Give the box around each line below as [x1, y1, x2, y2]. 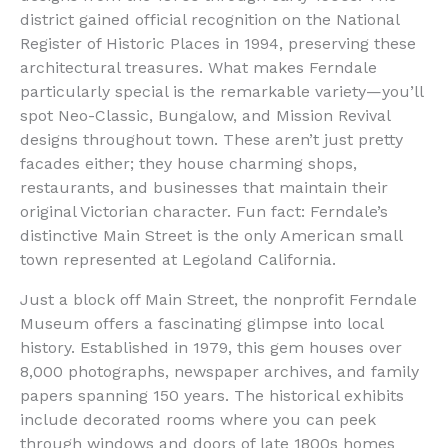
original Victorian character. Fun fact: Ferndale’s [20, 202, 388, 222]
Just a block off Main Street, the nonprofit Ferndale [20, 290, 417, 310]
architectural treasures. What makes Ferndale [20, 58, 377, 78]
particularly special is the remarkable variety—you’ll [20, 82, 423, 102]
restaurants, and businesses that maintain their [20, 178, 388, 198]
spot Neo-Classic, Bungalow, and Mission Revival [20, 106, 390, 126]
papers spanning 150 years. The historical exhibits [20, 386, 404, 406]
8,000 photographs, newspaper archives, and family [20, 362, 419, 382]
